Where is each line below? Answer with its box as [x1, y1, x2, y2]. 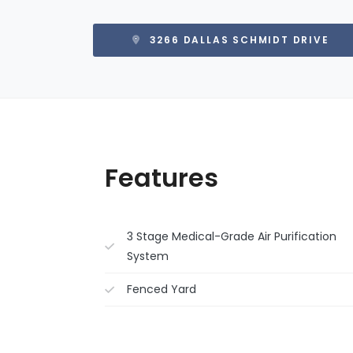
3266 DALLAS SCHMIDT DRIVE [145, 33, 329, 46]
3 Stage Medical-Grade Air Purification [127, 229, 336, 244]
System [127, 248, 169, 264]
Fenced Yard [127, 281, 196, 297]
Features [105, 160, 218, 195]
